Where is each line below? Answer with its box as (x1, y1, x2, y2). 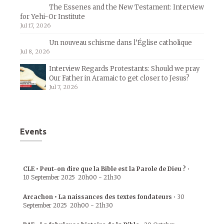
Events (20, 127, 46, 136)
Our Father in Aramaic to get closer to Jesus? (49, 74, 189, 83)
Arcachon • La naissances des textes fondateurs (23, 193, 172, 201)
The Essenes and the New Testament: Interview (49, 3, 204, 12)
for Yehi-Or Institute (20, 12, 85, 21)
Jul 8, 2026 (20, 48, 50, 55)
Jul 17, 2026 (20, 22, 51, 29)
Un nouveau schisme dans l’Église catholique (49, 38, 192, 47)
